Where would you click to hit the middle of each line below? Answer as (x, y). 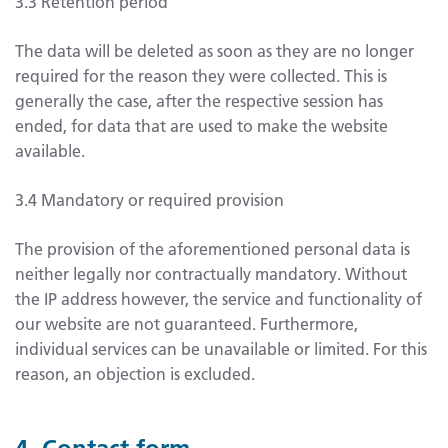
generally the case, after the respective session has (199, 100)
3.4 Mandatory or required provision (149, 199)
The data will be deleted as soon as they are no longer (214, 50)
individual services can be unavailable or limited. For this (221, 348)
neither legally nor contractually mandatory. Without (211, 273)
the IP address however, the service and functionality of (218, 298)
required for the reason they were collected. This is (201, 75)
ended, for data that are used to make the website (201, 125)
